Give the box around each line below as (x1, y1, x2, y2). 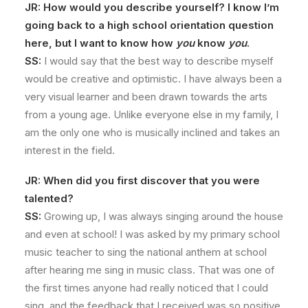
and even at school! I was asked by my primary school (25, 228, 280, 241)
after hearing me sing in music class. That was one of (25, 263, 275, 276)
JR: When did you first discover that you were (25, 174, 260, 187)
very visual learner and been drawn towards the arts (25, 90, 267, 103)
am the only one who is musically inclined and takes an (25, 126, 280, 139)
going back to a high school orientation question (25, 19, 274, 32)
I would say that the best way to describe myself (41, 54, 274, 67)
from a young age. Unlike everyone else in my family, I (25, 108, 278, 121)
